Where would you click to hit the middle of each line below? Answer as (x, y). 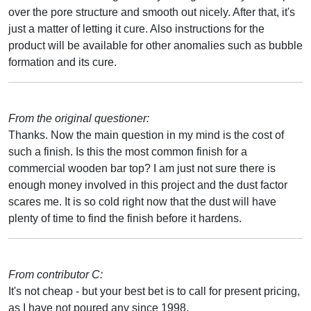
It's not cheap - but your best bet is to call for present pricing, (154, 291)
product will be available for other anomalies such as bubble (155, 45)
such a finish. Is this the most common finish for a (128, 151)
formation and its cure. (62, 62)
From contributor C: (56, 274)
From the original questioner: (79, 118)
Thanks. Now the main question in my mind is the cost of (146, 135)
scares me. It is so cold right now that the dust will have (142, 201)
